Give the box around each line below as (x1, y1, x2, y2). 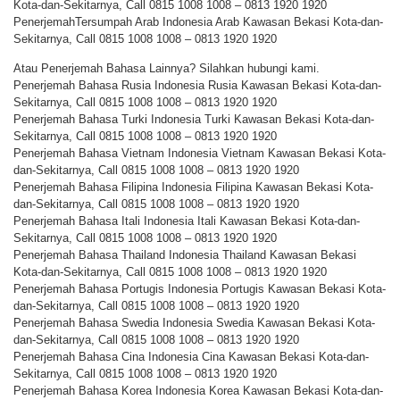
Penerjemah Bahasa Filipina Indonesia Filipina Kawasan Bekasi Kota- (13, 180, 373, 195)
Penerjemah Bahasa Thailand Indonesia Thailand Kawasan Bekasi (13, 248, 356, 262)
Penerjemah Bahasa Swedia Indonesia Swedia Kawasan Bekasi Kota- (13, 316, 375, 330)
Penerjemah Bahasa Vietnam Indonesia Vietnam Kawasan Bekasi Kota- (13, 146, 386, 161)
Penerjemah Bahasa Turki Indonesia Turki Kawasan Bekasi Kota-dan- (13, 112, 374, 127)
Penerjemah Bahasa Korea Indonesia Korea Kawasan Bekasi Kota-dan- (13, 384, 383, 398)
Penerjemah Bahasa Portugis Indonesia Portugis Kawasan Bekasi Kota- (13, 282, 386, 296)
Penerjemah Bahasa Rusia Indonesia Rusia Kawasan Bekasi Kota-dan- (13, 79, 381, 93)
